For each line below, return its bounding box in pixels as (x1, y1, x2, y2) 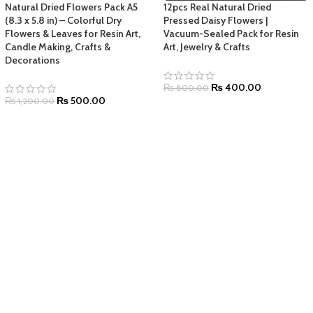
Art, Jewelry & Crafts (163, 41, 250, 54)
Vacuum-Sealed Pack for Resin (163, 27, 299, 41)
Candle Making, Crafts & (4, 41, 110, 54)
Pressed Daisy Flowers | (163, 14, 268, 27)
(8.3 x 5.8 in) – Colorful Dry (4, 14, 122, 27)
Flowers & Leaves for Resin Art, (4, 27, 140, 41)
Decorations (4, 54, 60, 67)
